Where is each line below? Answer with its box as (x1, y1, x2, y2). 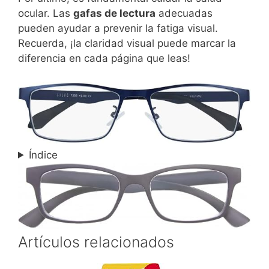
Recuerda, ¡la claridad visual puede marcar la (18, 37, 236, 50)
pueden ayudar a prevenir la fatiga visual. (18, 22, 218, 35)
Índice (29, 148, 58, 161)
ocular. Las (18, 7, 73, 20)
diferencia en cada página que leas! (18, 52, 190, 65)
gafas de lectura (73, 7, 156, 20)
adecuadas (156, 7, 213, 20)
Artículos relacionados (18, 232, 174, 251)
